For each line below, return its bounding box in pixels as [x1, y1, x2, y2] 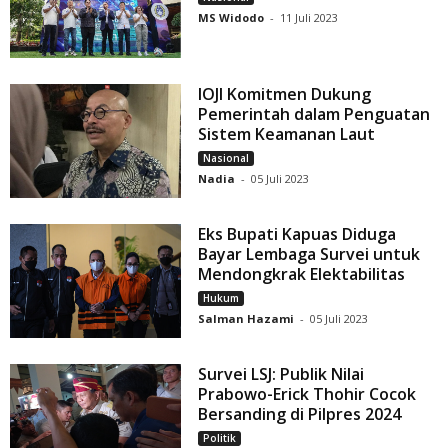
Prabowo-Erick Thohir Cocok [198, 382, 417, 405]
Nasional [203, 150, 250, 165]
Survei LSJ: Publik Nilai [198, 362, 365, 385]
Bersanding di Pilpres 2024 [198, 402, 402, 425]
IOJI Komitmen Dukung [198, 82, 372, 105]
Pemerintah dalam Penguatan [198, 102, 431, 125]
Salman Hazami [198, 310, 295, 326]
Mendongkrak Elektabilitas [198, 262, 406, 285]
